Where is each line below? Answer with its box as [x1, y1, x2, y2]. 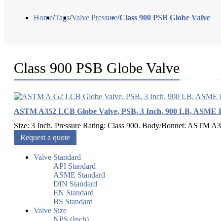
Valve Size [34, 206, 67, 215]
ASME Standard [53, 171, 105, 180]
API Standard [53, 162, 96, 171]
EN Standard [53, 188, 94, 197]
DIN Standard [53, 180, 97, 188]
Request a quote [20, 133, 70, 142]
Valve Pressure [72, 13, 117, 22]
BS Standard [53, 197, 93, 206]
